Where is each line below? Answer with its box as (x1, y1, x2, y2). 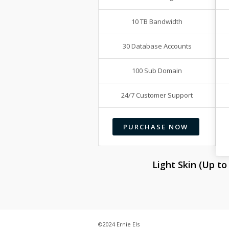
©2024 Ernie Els (98, 220, 140, 228)
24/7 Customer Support (121, 90, 193, 100)
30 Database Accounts (122, 41, 192, 51)
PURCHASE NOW (123, 122, 189, 131)
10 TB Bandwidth (131, 17, 183, 27)
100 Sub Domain (132, 66, 182, 76)
